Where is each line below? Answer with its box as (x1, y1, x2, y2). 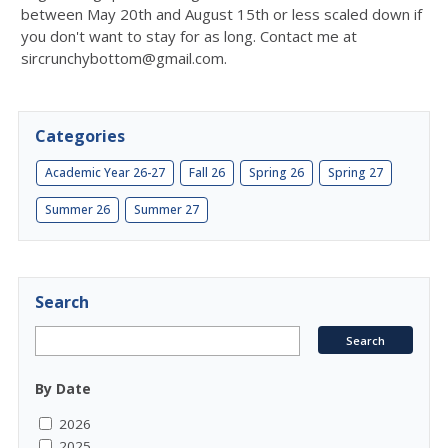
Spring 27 (328, 164, 383, 181)
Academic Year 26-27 (45, 164, 165, 181)
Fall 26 (189, 164, 225, 181)
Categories (35, 125, 125, 147)
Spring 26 (249, 164, 304, 181)
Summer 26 (45, 201, 110, 218)
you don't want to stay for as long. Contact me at (21, 26, 357, 46)
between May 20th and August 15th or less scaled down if (21, 4, 422, 24)
